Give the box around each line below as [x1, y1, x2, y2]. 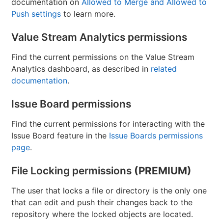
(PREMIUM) [134, 165, 192, 177]
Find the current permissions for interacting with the [11, 119, 205, 129]
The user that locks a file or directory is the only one [11, 186, 207, 196]
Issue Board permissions [11, 98, 131, 110]
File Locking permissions [11, 165, 134, 177]
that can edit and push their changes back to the [11, 197, 192, 208]
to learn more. [61, 9, 115, 19]
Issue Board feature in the [11, 131, 109, 141]
